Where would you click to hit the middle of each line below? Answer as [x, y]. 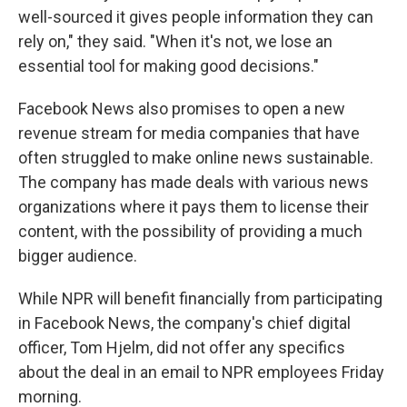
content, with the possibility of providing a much [190, 232]
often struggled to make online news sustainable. [196, 158]
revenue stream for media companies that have [189, 134]
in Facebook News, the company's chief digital [184, 323]
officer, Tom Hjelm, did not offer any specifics [182, 348]
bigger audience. [78, 256]
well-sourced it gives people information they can [196, 17]
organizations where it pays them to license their [194, 207]
